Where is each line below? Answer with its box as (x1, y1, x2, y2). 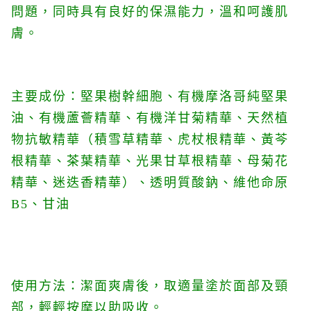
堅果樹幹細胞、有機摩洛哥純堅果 (81, 90, 289, 103)
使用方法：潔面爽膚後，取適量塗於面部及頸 (11, 279, 289, 293)
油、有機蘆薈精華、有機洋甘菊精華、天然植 (11, 111, 289, 125)
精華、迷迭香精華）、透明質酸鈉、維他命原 (11, 176, 289, 190)
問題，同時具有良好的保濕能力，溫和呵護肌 (11, 5, 289, 19)
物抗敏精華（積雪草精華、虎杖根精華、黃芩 (11, 133, 289, 146)
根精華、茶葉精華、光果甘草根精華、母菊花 (11, 154, 289, 168)
